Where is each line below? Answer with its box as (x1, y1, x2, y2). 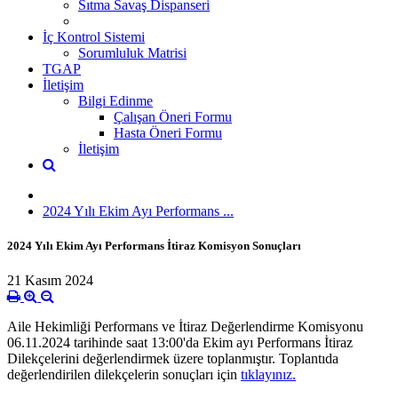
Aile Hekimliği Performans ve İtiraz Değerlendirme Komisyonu (7, 319, 363, 335)
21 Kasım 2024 (7, 273, 93, 289)
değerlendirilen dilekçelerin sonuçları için (7, 367, 241, 383)
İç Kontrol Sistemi (43, 28, 145, 44)
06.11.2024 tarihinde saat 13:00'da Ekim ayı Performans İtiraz (7, 335, 353, 351)
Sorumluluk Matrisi (78, 44, 187, 60)
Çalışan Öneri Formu (114, 108, 232, 124)
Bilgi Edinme (78, 92, 153, 108)
